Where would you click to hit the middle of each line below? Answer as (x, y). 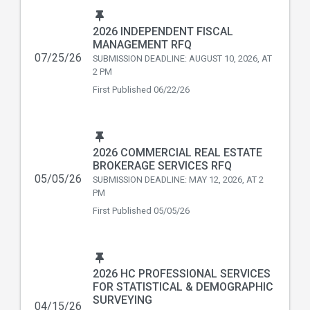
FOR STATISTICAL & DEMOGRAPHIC (183, 287)
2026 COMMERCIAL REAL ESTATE (177, 153)
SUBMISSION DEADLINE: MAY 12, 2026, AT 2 (178, 180)
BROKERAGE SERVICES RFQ (162, 166)
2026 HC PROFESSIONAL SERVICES (182, 274)
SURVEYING (122, 300)
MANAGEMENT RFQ (142, 45)
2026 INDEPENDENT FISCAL (163, 31)
